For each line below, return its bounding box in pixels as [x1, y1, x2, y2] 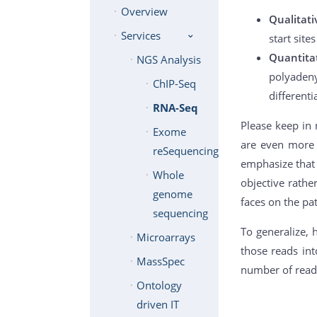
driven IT [137, 297, 180, 312]
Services [120, 28, 161, 43]
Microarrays [137, 230, 196, 245]
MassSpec [137, 254, 185, 269]
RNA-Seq [152, 100, 198, 115]
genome [152, 187, 192, 202]
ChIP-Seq [152, 76, 196, 91]
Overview [120, 4, 168, 19]
